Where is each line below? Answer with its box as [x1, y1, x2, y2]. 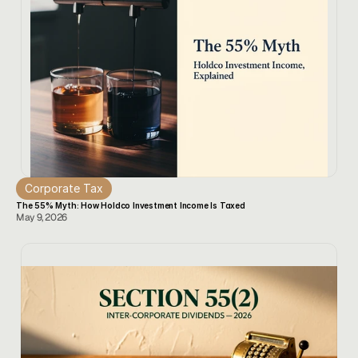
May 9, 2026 [16, 211, 68, 224]
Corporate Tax [25, 181, 103, 195]
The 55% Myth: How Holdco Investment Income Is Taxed [16, 201, 245, 210]
